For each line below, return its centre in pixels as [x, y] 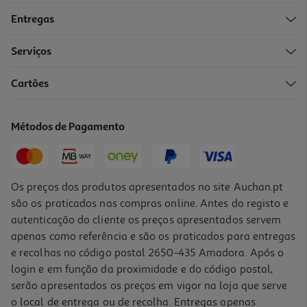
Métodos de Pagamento [68, 127]
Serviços [32, 52]
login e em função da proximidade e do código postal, [142, 269]
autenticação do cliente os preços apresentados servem [146, 220]
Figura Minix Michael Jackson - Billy [88, 92]
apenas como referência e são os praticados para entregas [153, 236]
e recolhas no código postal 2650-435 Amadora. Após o [148, 253]
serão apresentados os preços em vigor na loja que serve [149, 285]
